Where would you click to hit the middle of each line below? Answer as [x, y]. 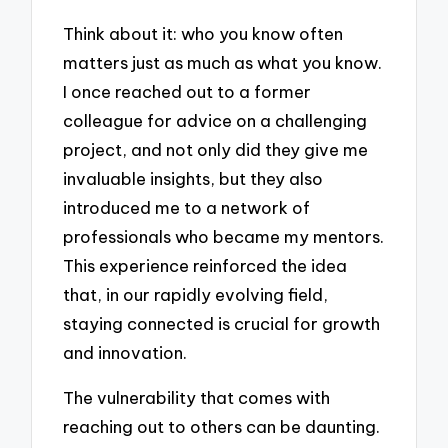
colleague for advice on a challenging [215, 121]
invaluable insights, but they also [193, 179]
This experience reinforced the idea [205, 266]
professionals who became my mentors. [224, 237]
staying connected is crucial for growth [222, 324]
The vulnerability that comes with [197, 397]
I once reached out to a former [187, 92]
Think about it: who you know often [203, 34]
